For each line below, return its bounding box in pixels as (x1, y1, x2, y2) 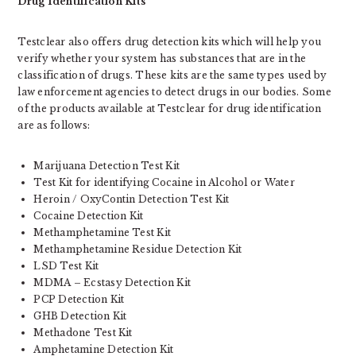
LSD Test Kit (33, 259, 99, 272)
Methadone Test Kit (33, 326, 133, 339)
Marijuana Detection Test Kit (33, 159, 180, 172)
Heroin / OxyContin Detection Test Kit (33, 192, 230, 205)
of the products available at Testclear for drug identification (17, 102, 322, 114)
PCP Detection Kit (33, 292, 125, 305)
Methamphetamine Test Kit (33, 226, 172, 238)
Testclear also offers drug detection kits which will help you (17, 35, 322, 48)
